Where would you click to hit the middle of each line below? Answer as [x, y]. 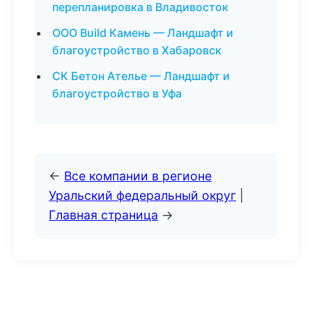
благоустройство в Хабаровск [137, 50]
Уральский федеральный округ [142, 195]
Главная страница [103, 215]
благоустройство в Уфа [117, 93]
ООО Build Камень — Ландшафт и [143, 33]
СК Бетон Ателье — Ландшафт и [141, 76]
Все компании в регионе [138, 176]
